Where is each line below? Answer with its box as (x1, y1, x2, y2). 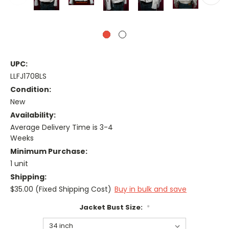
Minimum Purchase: (10, 146, 87, 157)
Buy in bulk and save (114, 184, 187, 195)
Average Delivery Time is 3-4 (10, 122, 113, 133)
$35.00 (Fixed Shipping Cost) (10, 184, 111, 195)
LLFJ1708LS (10, 71, 47, 82)
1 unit (10, 158, 28, 169)
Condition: (10, 84, 51, 95)
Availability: (10, 110, 56, 121)
